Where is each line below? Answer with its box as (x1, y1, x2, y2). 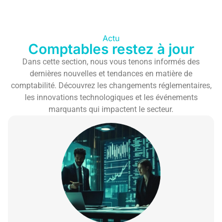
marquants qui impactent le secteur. (49, 105, 173, 114)
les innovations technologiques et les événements (24, 93, 198, 102)
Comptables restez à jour (28, 41, 194, 57)
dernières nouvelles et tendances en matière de (30, 69, 192, 78)
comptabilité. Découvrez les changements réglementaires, (10, 81, 212, 90)
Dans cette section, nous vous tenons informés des (22, 57, 200, 66)
